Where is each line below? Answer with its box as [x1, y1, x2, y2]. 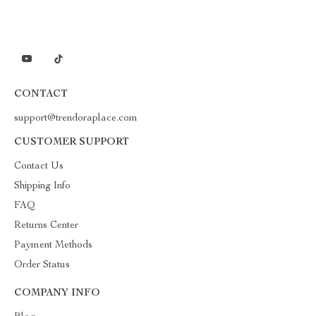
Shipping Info [14, 181, 71, 191]
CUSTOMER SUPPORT [14, 138, 129, 147]
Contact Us [14, 162, 63, 171]
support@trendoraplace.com [14, 114, 138, 123]
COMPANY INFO [14, 288, 100, 298]
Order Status [14, 260, 70, 270]
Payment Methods [14, 241, 92, 250]
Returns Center [14, 221, 78, 231]
